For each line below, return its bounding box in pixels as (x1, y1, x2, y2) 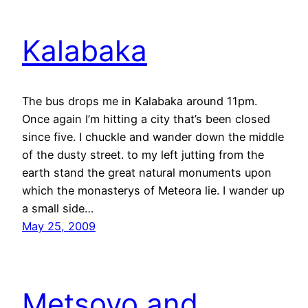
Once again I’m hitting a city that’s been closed (22, 111, 270, 126)
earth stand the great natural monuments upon (22, 165, 272, 179)
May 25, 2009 (22, 219, 96, 233)
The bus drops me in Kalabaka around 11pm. (22, 93, 257, 108)
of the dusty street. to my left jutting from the (22, 147, 264, 162)
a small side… (22, 201, 93, 215)
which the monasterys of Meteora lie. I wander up (22, 183, 285, 197)
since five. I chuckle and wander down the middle (22, 129, 284, 144)
